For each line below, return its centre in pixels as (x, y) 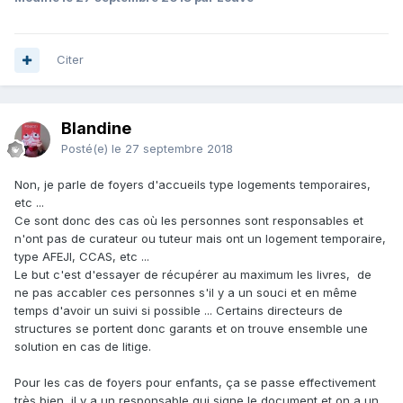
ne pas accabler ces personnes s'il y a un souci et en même (186, 293)
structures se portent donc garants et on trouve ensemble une (191, 329)
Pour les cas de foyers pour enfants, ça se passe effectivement (195, 383)
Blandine (96, 129)
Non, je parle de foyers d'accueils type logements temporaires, (193, 185)
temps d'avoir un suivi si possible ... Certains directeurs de (179, 311)
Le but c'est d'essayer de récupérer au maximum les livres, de (193, 275)
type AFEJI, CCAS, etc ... (82, 257)
